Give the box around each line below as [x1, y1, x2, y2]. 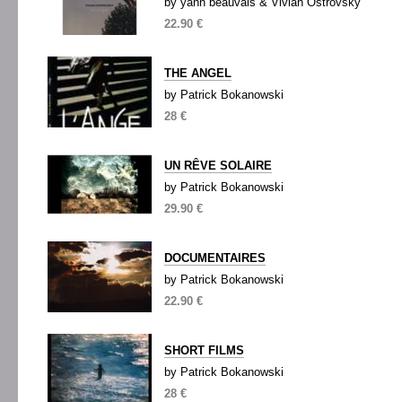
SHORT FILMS [164, 344, 244, 357]
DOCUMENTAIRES [164, 251, 266, 265]
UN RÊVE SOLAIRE [164, 159, 272, 172]
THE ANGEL [164, 66, 232, 80]
